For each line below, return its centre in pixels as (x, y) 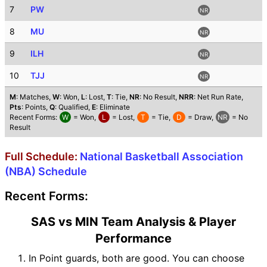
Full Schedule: (42, 156)
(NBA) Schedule (46, 171)
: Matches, (34, 97)
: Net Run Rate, (218, 97)
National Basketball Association (162, 156)
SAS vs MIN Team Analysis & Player (133, 221)
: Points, (35, 107)
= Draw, (201, 117)
